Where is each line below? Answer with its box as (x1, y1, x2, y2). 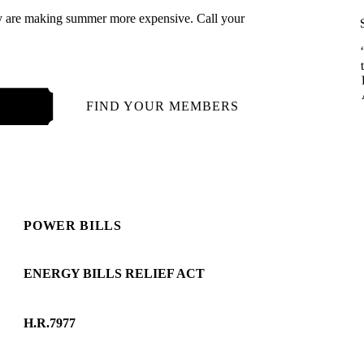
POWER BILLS (24, 219, 122, 233)
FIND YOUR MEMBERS (86, 98, 239, 113)
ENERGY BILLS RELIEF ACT (24, 266, 206, 280)
